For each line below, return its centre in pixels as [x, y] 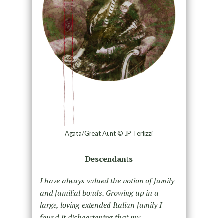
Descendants [109, 158]
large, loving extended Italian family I [100, 205]
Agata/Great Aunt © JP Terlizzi [109, 133]
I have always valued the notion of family [107, 180]
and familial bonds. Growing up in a [99, 192]
